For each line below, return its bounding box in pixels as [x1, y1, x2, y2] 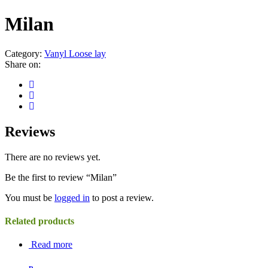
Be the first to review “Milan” [5, 172, 117, 182]
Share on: [5, 59, 41, 69]
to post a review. [90, 192, 154, 203]
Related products [5, 215, 74, 226]
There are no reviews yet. [5, 151, 100, 162]
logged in [54, 192, 90, 203]
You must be [5, 192, 54, 203]
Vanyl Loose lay [44, 48, 106, 59]
